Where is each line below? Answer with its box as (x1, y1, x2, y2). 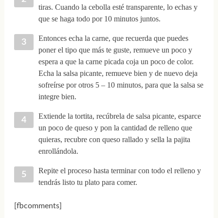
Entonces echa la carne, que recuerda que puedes (38, 34, 188, 42)
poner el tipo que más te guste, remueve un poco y (38, 45, 192, 54)
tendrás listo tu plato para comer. (38, 178, 137, 186)
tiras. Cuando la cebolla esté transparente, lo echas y (38, 2, 198, 11)
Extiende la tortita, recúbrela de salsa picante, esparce (38, 111, 201, 120)
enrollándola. (38, 146, 78, 155)
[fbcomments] (14, 201, 62, 210)
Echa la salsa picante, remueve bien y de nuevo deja (38, 69, 198, 77)
